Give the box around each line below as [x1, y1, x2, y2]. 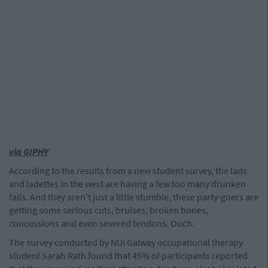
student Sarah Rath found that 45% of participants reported [9, 249, 248, 261]
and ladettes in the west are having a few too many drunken [9, 178, 246, 190]
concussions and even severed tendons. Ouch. [9, 217, 194, 229]
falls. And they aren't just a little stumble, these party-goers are [9, 191, 258, 203]
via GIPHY [9, 145, 48, 157]
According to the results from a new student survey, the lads [9, 165, 247, 176]
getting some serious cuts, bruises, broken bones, [9, 204, 208, 216]
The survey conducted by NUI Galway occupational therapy [9, 236, 243, 248]
